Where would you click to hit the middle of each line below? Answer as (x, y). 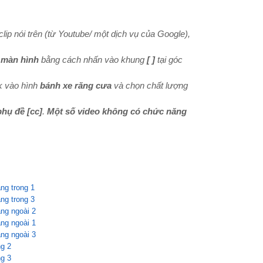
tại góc (170, 60)
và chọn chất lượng (151, 85)
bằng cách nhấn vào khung (93, 60)
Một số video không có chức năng (117, 111)
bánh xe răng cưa (76, 85)
